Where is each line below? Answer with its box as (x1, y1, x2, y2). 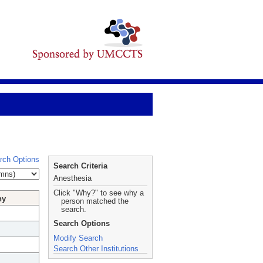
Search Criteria (53, 161, 107, 170)
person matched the (61, 197, 129, 205)
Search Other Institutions (53, 244, 139, 253)
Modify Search (53, 234, 103, 242)
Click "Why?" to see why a (53, 188, 144, 197)
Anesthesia (53, 174, 92, 183)
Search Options (53, 219, 110, 228)
